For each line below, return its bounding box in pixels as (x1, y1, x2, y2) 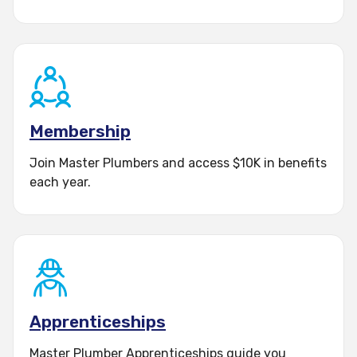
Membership (29, 121, 131, 141)
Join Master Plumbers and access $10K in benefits (29, 155, 327, 171)
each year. (29, 175, 91, 190)
